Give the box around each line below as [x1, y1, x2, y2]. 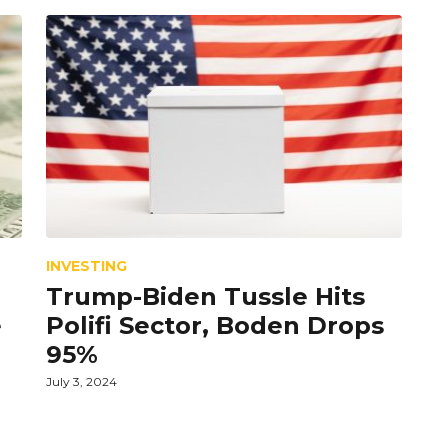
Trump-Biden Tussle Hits [46, 281, 365, 311]
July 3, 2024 [46, 373, 117, 389]
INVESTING [46, 256, 127, 275]
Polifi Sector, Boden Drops [46, 310, 384, 340]
